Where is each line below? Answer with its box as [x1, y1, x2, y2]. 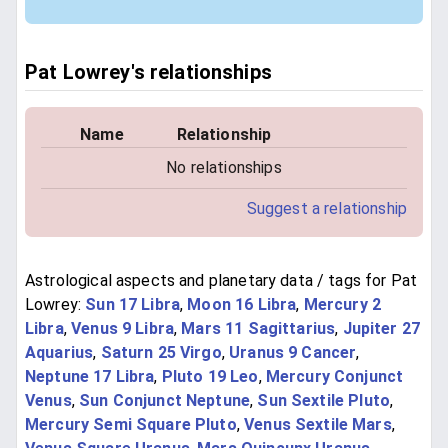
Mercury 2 [303, 295, 381, 315]
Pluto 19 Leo [161, 367, 259, 387]
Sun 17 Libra [85, 295, 181, 315]
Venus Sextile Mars [244, 415, 392, 435]
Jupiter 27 [342, 319, 421, 339]
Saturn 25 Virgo [100, 343, 222, 363]
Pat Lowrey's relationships [25, 59, 272, 84]
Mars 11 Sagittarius [181, 319, 336, 339]
